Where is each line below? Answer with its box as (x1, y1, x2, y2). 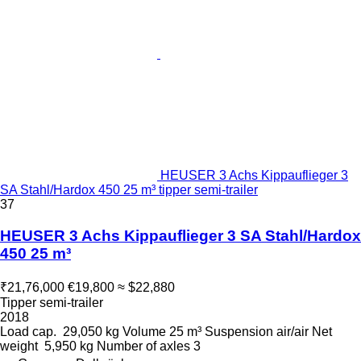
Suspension (205, 324, 273, 338)
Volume (122, 324, 166, 338)
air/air (276, 324, 309, 338)
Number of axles (97, 338, 190, 353)
